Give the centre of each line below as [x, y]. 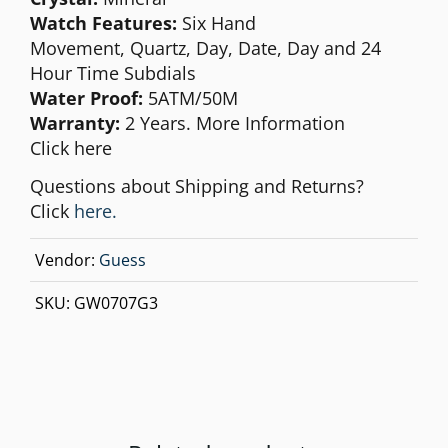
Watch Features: [103, 22]
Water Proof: [86, 97]
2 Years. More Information [232, 122]
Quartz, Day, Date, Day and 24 [255, 47]
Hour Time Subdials [113, 72]
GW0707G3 [116, 302]
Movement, [80, 47]
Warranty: [75, 122]
